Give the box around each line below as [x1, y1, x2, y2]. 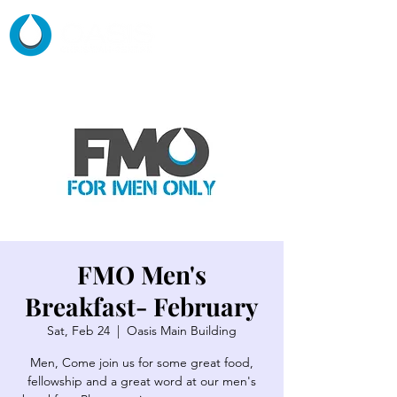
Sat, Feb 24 [47, 323, 110, 339]
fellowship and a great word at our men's [27, 373, 256, 389]
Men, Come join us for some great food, [30, 354, 253, 370]
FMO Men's [77, 258, 206, 291]
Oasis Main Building [127, 323, 237, 339]
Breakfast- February [25, 290, 259, 323]
